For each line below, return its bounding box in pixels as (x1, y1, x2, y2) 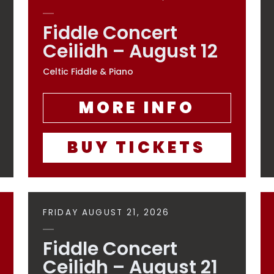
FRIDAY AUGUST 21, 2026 (43, 207, 170, 218)
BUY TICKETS (67, 136, 207, 158)
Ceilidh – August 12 (43, 39, 218, 64)
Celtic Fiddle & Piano (43, 65, 133, 78)
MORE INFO (78, 97, 196, 119)
